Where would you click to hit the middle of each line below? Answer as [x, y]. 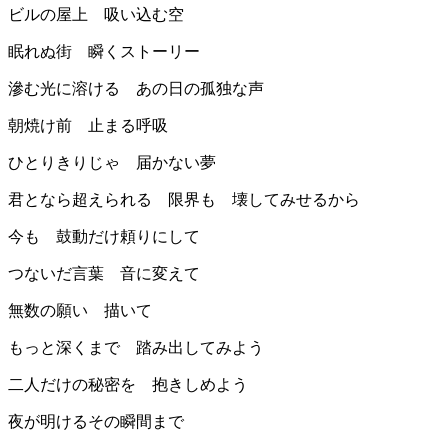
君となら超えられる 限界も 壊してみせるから [184, 200]
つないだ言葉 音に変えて [104, 274]
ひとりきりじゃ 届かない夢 [112, 163]
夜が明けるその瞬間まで [96, 422]
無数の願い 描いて [80, 311]
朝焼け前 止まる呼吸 [88, 126]
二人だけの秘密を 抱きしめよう [128, 385]
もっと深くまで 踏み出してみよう [136, 348]
